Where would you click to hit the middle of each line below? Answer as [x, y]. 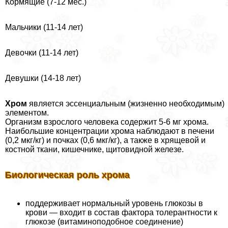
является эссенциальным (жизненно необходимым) [126, 104]
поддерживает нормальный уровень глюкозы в [114, 204]
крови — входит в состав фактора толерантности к [121, 213]
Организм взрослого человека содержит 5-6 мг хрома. [107, 122]
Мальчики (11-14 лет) [44, 27]
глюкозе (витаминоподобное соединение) [104, 222]
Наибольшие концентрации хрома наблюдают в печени [110, 131]
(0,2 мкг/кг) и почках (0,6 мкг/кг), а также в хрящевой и [105, 140]
